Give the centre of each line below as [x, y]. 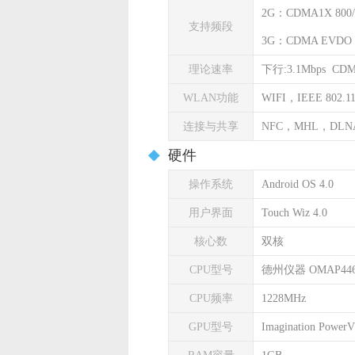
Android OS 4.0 [298, 184]
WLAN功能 [211, 98]
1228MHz [284, 298]
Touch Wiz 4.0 [294, 213]
